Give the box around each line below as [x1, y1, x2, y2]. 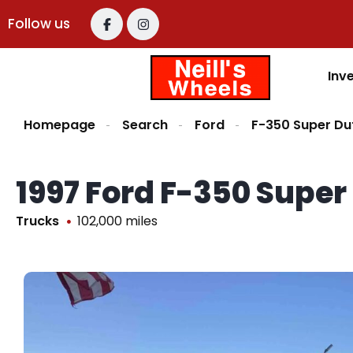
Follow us [8, 14, 70, 33]
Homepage [24, 116, 95, 134]
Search [122, 116, 168, 134]
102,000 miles [77, 212, 158, 230]
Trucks [16, 212, 59, 230]
